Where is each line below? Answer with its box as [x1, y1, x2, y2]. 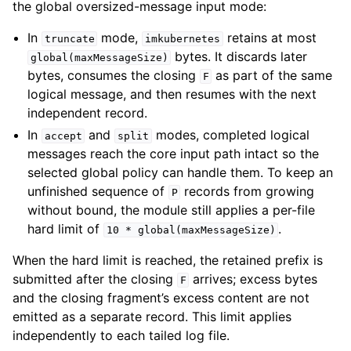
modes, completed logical [151, 126, 309, 143]
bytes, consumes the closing [27, 67, 201, 83]
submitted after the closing [13, 270, 177, 287]
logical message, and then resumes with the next [27, 85, 317, 102]
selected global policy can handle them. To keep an [27, 164, 334, 180]
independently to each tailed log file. [13, 327, 230, 343]
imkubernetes [144, 32, 220, 45]
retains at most [223, 29, 317, 45]
